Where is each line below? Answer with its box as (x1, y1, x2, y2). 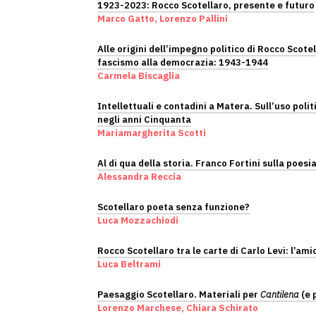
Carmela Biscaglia (97, 70, 180, 82)
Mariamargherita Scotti (97, 127, 206, 139)
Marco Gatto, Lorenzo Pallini (97, 13, 228, 25)
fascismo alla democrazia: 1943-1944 (97, 56, 268, 68)
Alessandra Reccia (97, 171, 181, 183)
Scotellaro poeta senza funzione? (97, 201, 250, 213)
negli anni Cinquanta (97, 114, 191, 126)
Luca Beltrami (97, 258, 161, 270)
